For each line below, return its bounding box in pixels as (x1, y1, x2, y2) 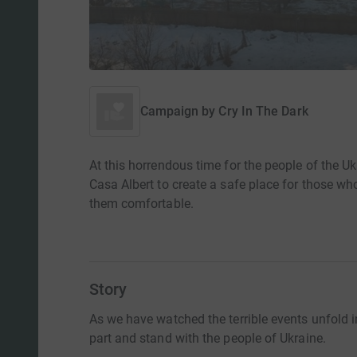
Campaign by (139, 104, 216, 120)
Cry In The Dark (218, 104, 308, 120)
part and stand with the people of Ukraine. (88, 331, 326, 347)
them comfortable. (88, 196, 194, 212)
